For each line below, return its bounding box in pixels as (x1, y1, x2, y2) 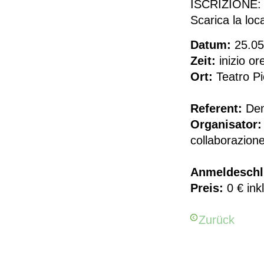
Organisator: (190, 118, 262, 131)
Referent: (190, 102, 243, 115)
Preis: (190, 181, 224, 194)
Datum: (190, 38, 232, 51)
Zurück (199, 213, 235, 226)
